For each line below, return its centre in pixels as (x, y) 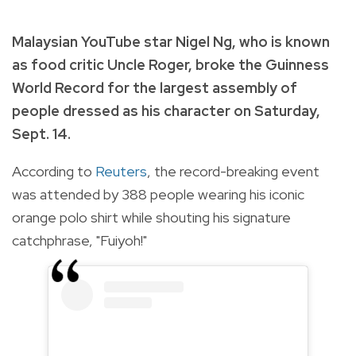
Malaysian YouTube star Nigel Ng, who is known (171, 41)
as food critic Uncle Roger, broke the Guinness (170, 64)
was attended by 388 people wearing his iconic (158, 194)
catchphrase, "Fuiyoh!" (79, 240)
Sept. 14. (41, 133)
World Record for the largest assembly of (155, 87)
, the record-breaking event (233, 171)
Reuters (121, 171)
